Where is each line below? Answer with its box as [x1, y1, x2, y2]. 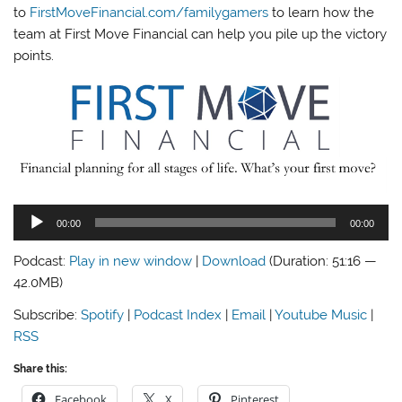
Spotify [81, 306, 125, 323]
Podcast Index [134, 306, 223, 323]
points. [13, 48, 55, 65]
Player [13, 227, 52, 244]
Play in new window [69, 253, 193, 270]
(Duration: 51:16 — [266, 253, 378, 270]
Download [202, 253, 267, 270]
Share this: [13, 363, 68, 376]
